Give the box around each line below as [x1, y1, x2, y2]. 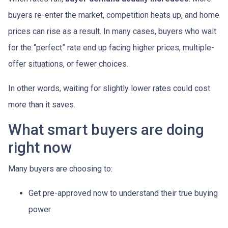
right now [8, 139, 72, 156]
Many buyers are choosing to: [8, 164, 112, 174]
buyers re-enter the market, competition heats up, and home [8, 10, 219, 20]
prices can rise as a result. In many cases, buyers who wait [8, 26, 216, 36]
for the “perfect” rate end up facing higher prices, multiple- [8, 43, 214, 52]
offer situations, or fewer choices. [8, 59, 128, 69]
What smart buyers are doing [8, 121, 204, 138]
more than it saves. [8, 100, 75, 109]
